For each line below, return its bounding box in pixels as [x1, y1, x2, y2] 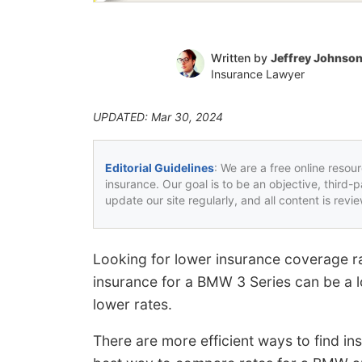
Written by [210, 50, 271, 65]
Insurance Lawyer [210, 66, 305, 81]
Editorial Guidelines [105, 160, 214, 175]
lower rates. [93, 295, 172, 313]
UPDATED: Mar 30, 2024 [93, 109, 223, 124]
